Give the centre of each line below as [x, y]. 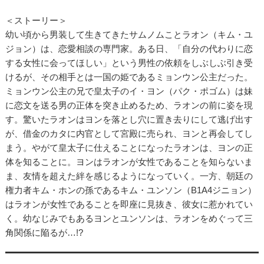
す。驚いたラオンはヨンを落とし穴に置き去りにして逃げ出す [129, 119]
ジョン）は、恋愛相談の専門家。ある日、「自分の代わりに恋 [129, 48]
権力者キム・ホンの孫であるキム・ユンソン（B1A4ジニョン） [131, 190]
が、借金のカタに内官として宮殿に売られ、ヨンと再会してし [129, 133]
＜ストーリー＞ [36, 20]
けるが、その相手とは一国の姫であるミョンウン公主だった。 [129, 77]
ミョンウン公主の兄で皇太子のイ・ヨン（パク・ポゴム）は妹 [129, 91]
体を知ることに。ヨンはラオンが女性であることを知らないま [129, 161]
